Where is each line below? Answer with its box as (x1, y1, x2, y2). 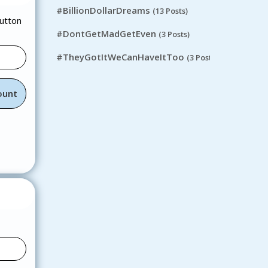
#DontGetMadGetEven (56, 28, 156, 40)
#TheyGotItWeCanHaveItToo (56, 51, 184, 63)
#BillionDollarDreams (56, 4, 150, 17)
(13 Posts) (152, 5, 188, 17)
